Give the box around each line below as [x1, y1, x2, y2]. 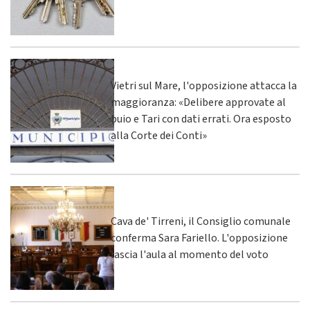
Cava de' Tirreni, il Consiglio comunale [111, 214, 291, 230]
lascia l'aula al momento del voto [111, 247, 268, 263]
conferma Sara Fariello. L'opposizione [111, 230, 288, 246]
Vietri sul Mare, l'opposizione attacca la [111, 78, 297, 94]
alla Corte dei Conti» [111, 128, 207, 144]
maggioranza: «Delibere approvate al [111, 95, 286, 111]
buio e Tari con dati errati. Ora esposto [111, 111, 291, 127]
